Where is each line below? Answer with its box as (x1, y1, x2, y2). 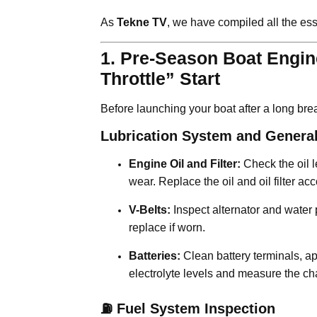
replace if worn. (129, 221, 205, 234)
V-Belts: (129, 203, 171, 216)
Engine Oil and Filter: (129, 157, 241, 170)
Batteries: (129, 249, 180, 262)
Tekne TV (117, 16, 167, 28)
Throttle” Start (100, 68, 220, 88)
